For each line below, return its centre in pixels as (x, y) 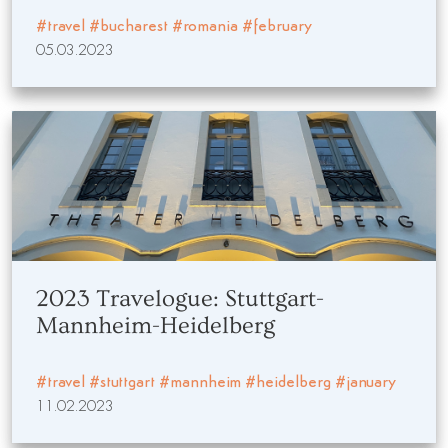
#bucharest (128, 27)
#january (365, 383)
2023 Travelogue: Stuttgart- (180, 298)
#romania (205, 27)
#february (277, 27)
